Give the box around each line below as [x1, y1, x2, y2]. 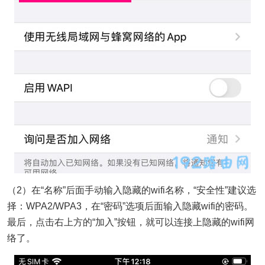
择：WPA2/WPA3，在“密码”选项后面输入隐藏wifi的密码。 [7, 201, 253, 211]
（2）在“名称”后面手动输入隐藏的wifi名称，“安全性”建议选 [7, 185, 256, 195]
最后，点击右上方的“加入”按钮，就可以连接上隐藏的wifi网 [7, 216, 254, 227]
